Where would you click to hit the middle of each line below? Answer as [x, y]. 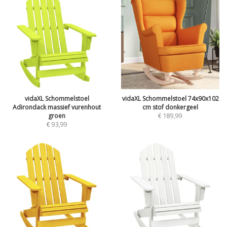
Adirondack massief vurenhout [57, 107]
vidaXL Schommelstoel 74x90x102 [170, 99]
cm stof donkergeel [170, 107]
